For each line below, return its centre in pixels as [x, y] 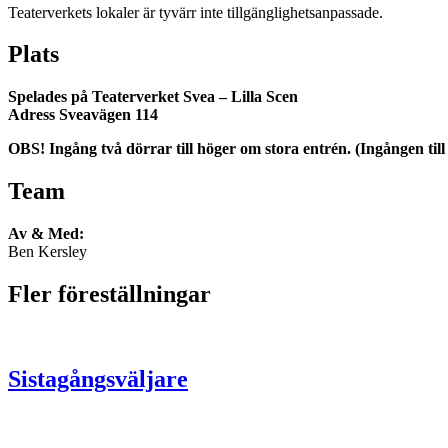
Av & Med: [46, 234]
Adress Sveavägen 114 [83, 115]
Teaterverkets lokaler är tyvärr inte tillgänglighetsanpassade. [195, 12]
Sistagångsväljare [98, 378]
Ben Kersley [47, 252]
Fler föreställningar [109, 294]
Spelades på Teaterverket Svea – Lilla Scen [153, 97]
